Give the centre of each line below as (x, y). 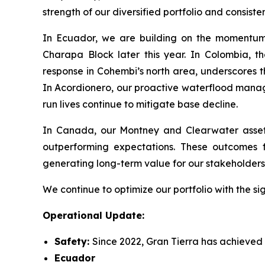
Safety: (73, 241)
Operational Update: (93, 215)
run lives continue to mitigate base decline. (140, 104)
